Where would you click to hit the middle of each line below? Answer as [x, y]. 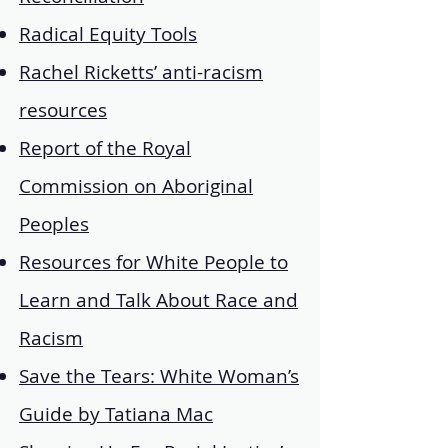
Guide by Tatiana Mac [116, 414]
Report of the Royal [105, 148]
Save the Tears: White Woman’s [159, 376]
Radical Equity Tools [108, 34]
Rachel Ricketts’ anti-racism [141, 72]
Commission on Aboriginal [136, 186]
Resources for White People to [153, 262]
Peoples [54, 224]
